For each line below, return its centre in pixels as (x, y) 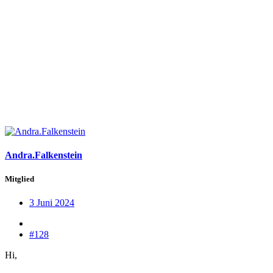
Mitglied (19, 179)
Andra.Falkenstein (44, 155)
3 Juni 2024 (52, 203)
